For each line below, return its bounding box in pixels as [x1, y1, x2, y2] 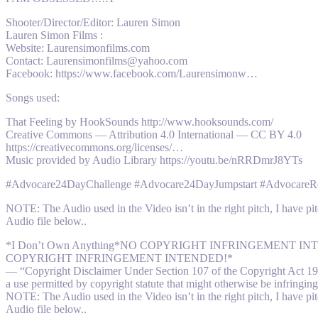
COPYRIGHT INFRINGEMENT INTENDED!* [6, 252, 233, 265]
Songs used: [6, 92, 60, 104]
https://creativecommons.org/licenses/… [6, 141, 183, 154]
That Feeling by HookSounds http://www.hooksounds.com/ [6, 116, 273, 128]
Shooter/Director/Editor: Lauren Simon [6, 16, 180, 29]
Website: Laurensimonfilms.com [6, 42, 150, 55]
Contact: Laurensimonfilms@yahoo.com [6, 55, 187, 67]
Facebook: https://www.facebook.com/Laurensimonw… [6, 67, 258, 80]
